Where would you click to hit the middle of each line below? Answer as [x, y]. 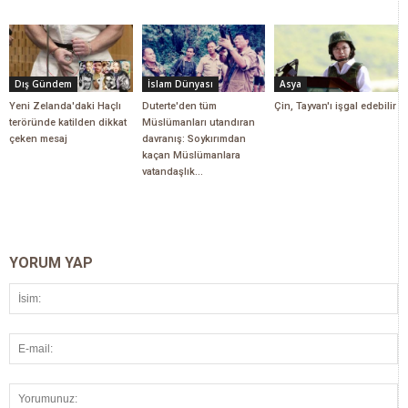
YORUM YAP [51, 263]
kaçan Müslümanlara [191, 156]
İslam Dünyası [180, 84]
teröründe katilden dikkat [68, 123]
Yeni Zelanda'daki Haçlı [65, 107]
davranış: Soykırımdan [194, 139]
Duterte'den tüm [179, 107]
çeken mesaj [38, 139]
